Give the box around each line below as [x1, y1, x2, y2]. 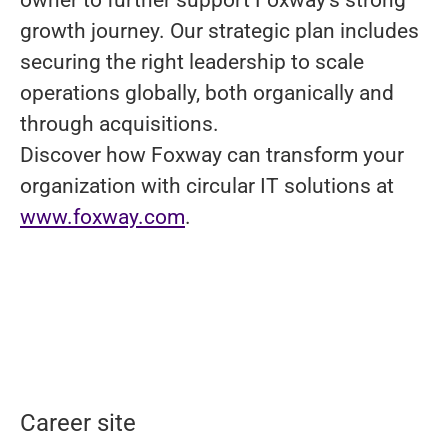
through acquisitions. [20, 111, 219, 136]
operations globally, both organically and [20, 80, 394, 105]
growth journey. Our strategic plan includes [20, 18, 419, 43]
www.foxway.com [20, 204, 185, 229]
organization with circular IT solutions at [20, 173, 394, 198]
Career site [20, 408, 136, 437]
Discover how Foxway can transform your [20, 142, 404, 167]
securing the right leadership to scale [20, 49, 364, 74]
